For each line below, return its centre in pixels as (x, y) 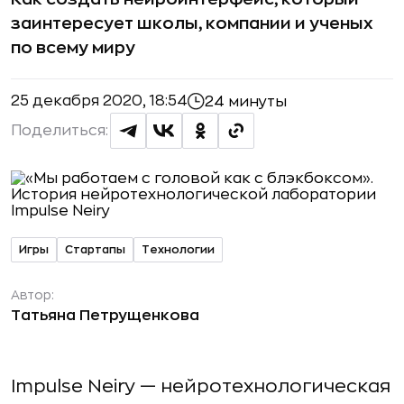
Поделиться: (60, 131)
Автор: (32, 295)
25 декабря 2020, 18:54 (99, 101)
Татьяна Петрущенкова (105, 316)
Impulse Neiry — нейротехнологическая (201, 386)
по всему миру (73, 48)
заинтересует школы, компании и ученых (192, 23)
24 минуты (246, 101)
